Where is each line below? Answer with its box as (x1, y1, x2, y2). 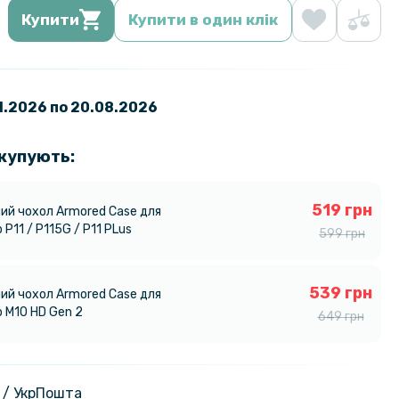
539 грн (309, 282, 372, 303)
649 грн (317, 308, 364, 324)
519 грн (312, 199, 372, 220)
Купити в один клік (128, 10, 278, 28)
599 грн (319, 225, 365, 241)
